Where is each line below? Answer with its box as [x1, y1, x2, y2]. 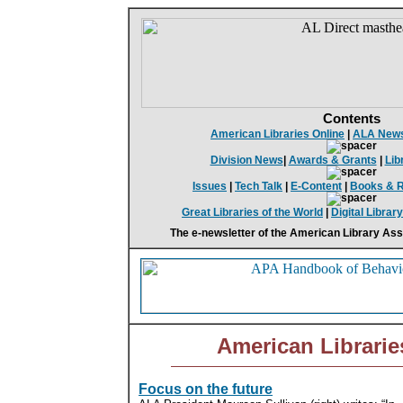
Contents [322, 111, 381, 126]
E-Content [291, 180, 342, 192]
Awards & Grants [288, 154, 377, 166]
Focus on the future [139, 381, 273, 397]
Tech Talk [235, 180, 282, 192]
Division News [210, 154, 283, 166]
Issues [193, 180, 227, 192]
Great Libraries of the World [182, 206, 323, 218]
